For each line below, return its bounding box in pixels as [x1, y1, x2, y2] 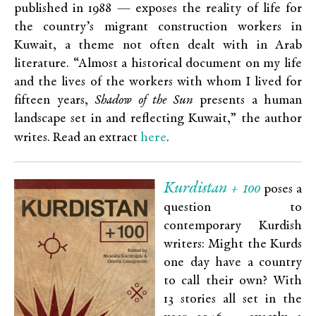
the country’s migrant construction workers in [14, 20, 302, 35]
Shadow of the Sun [95, 94, 193, 108]
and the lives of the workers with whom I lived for [14, 75, 302, 90]
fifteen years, [14, 94, 95, 108]
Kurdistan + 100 [164, 180, 260, 197]
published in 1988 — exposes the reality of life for [14, 2, 302, 16]
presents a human [193, 94, 302, 108]
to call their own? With [164, 274, 302, 288]
